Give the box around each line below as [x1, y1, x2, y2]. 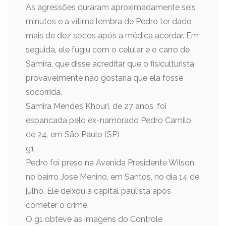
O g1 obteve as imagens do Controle [26, 214, 162, 224]
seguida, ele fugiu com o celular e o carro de [26, 45, 190, 54]
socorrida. [26, 87, 62, 97]
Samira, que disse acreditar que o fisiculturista [26, 59, 194, 69]
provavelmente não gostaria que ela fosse [26, 73, 183, 83]
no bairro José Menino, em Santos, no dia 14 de [26, 172, 199, 182]
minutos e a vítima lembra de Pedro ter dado [26, 17, 192, 26]
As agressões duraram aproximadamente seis [26, 3, 196, 12]
